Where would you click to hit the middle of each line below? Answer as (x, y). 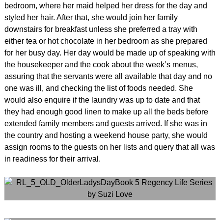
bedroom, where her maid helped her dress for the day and (106, 5)
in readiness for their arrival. (52, 159)
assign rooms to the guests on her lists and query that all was (110, 147)
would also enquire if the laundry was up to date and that (102, 100)
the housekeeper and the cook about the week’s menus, (101, 64)
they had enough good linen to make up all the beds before (106, 111)
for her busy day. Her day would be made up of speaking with (110, 53)
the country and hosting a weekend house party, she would (106, 135)
